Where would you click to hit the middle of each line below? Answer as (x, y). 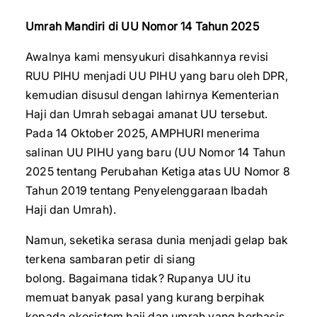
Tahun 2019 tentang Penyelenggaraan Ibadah (147, 190)
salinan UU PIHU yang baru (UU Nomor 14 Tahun (155, 152)
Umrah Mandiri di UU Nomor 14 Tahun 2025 (142, 26)
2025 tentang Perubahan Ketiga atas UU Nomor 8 (158, 171)
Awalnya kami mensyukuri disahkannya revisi (147, 57)
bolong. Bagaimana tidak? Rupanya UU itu (138, 278)
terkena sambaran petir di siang (111, 259)
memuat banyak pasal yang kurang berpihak (145, 297)
